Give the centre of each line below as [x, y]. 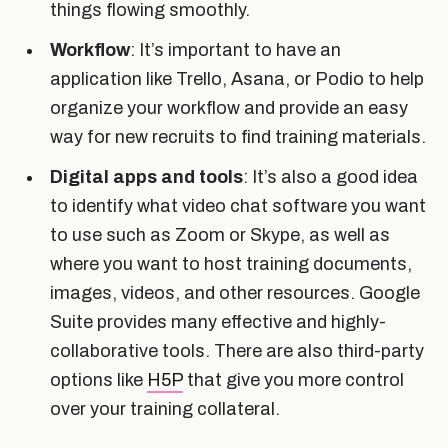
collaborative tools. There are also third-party [237, 350]
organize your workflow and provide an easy [229, 107]
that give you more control [293, 379]
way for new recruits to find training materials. [238, 136]
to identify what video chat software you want [238, 205]
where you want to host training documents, [231, 263]
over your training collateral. [165, 408]
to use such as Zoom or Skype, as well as [220, 234]
